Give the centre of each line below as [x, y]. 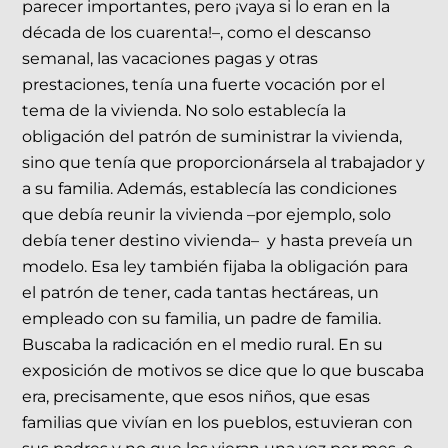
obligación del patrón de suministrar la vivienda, [212, 137]
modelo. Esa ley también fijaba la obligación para [215, 267]
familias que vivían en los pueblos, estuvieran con [218, 423]
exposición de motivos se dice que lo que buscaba [223, 371]
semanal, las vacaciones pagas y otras [170, 59]
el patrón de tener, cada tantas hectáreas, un [201, 293]
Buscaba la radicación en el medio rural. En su [203, 345]
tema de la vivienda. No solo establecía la [184, 111]
